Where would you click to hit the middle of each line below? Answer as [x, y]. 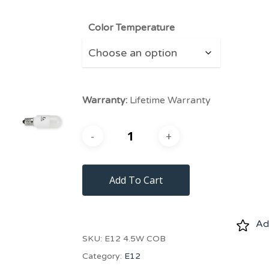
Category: [103, 256]
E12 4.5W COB [135, 239]
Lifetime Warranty [169, 100]
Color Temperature [131, 28]
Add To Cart [136, 180]
